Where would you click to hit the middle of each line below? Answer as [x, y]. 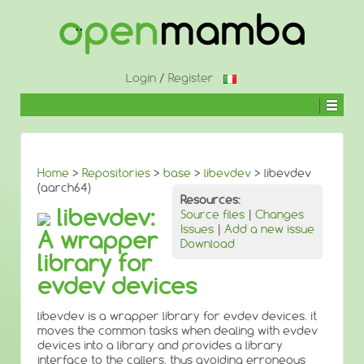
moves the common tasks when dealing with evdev [178, 331]
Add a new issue [269, 229]
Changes [279, 214]
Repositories [116, 173]
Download [208, 244]
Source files [212, 214]
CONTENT [41, 60]
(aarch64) [64, 188]
